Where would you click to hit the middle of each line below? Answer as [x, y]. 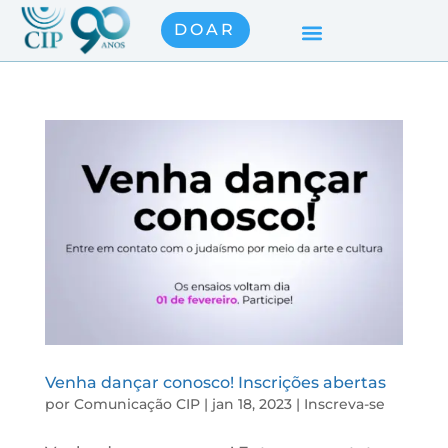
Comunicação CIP [136, 403]
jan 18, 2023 [251, 403]
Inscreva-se [344, 403]
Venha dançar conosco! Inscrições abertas [215, 382]
